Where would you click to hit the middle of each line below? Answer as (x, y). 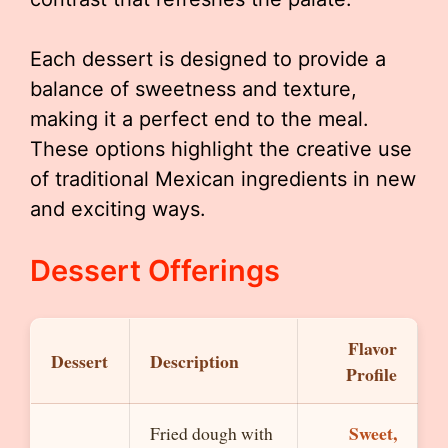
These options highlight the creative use (221, 149)
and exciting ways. (118, 209)
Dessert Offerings (155, 270)
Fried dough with (211, 433)
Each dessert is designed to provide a (208, 59)
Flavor (372, 348)
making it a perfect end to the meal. (199, 119)
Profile (371, 374)
